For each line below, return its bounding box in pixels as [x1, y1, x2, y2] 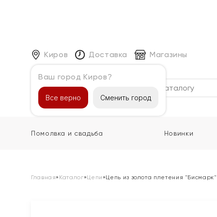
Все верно [46, 93, 81, 102]
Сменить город [100, 93, 151, 102]
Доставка [88, 49, 128, 59]
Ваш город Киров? [38, 72, 112, 81]
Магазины [149, 49, 188, 59]
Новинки [164, 129, 194, 137]
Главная [31, 174, 56, 181]
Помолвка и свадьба [31, 129, 103, 137]
